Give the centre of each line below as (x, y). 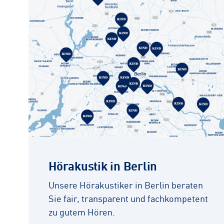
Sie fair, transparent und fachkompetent (128, 198)
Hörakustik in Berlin (103, 165)
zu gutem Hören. (82, 211)
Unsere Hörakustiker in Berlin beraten (126, 184)
